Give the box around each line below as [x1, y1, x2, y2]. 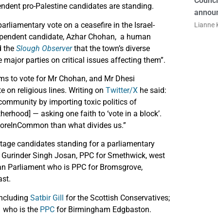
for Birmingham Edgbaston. [54, 204, 151, 214]
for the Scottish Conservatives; [64, 193, 170, 202]
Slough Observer [16, 43, 72, 53]
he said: [138, 86, 166, 95]
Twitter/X [106, 86, 138, 95]
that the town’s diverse [72, 43, 150, 53]
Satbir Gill [30, 193, 64, 202]
